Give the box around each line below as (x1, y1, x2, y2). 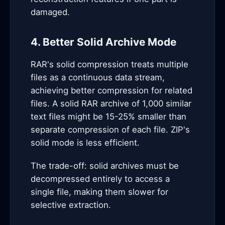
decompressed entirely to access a (31, 174, 170, 184)
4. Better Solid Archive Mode (31, 36, 176, 48)
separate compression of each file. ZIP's (31, 125, 190, 135)
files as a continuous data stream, (31, 72, 165, 82)
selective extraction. (31, 200, 111, 210)
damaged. (31, 7, 70, 17)
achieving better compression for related (31, 85, 192, 95)
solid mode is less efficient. (31, 138, 140, 148)
